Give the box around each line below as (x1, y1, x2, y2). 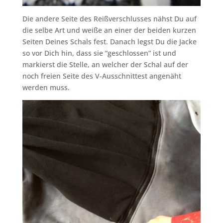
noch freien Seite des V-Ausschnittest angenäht (22, 71, 181, 81)
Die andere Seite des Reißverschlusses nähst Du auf (22, 14, 197, 24)
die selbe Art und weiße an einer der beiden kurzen (22, 25, 196, 35)
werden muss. (22, 83, 70, 93)
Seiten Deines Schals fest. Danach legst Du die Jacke (22, 37, 197, 47)
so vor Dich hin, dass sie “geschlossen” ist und (22, 48, 176, 58)
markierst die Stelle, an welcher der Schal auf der (22, 60, 188, 70)
